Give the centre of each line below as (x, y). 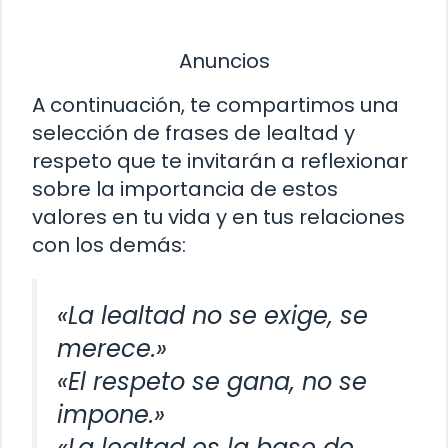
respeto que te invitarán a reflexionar (220, 160)
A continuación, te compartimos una (215, 104)
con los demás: (109, 244)
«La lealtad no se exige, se (212, 315)
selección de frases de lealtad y (193, 132)
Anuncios (224, 61)
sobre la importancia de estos (185, 188)
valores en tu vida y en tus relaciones (218, 216)
